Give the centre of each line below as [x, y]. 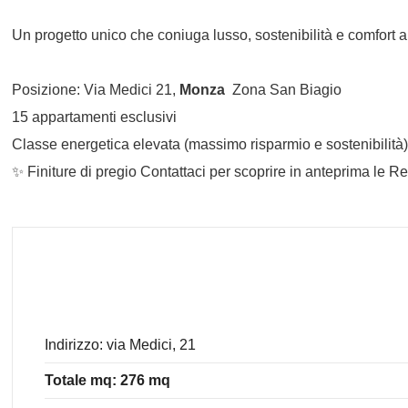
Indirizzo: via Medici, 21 [121, 345]
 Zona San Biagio [284, 90]
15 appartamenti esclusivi [95, 117]
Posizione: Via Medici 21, [96, 90]
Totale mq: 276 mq [108, 380]
